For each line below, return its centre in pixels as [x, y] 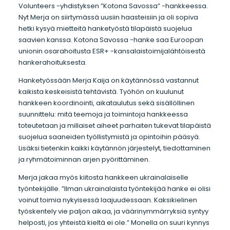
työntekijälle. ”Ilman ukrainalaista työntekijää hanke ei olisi [114, 188]
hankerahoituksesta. [52, 63]
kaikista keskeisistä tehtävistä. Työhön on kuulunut [101, 92]
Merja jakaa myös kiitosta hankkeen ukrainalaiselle [103, 177]
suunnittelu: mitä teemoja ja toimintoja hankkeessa [103, 114]
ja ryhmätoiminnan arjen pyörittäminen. [84, 160]
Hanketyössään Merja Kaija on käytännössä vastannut [108, 81]
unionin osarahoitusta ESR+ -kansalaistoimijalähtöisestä [112, 51]
